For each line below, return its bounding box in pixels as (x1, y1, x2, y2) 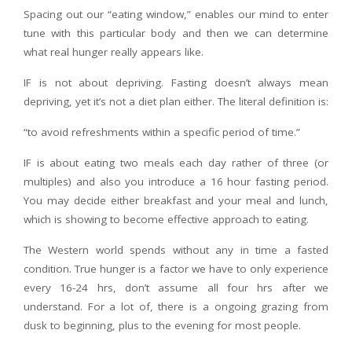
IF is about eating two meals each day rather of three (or (24, 156, 328, 170)
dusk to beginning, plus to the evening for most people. (24, 318, 301, 332)
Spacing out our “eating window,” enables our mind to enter (24, 7, 328, 21)
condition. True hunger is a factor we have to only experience (24, 262, 328, 276)
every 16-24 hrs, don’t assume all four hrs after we (24, 280, 328, 295)
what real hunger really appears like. (24, 45, 203, 59)
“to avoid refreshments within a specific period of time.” (24, 125, 300, 139)
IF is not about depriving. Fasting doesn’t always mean (24, 75, 328, 90)
